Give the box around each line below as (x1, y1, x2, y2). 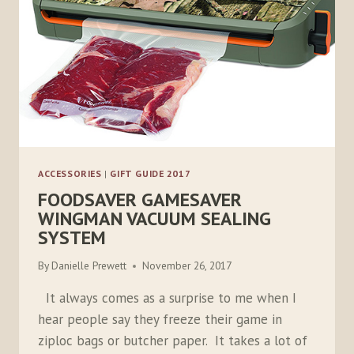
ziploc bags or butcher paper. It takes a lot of (38, 332, 307, 350)
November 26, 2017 (142, 258, 232, 273)
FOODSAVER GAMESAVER (38, 186, 242, 212)
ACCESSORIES (38, 167, 102, 179)
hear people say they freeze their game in (38, 311, 282, 329)
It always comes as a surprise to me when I (38, 289, 296, 307)
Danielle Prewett (51, 258, 127, 273)
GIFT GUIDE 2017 (110, 167, 191, 179)
